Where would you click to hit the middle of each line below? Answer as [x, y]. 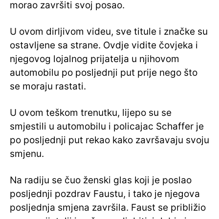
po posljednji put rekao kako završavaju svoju [109, 140]
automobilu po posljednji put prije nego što [104, 73]
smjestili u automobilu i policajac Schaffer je [107, 127]
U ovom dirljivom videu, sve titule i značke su [109, 32]
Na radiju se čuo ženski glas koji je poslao [101, 180]
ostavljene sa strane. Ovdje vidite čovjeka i [104, 45]
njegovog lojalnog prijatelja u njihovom [95, 59]
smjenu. [27, 154]
